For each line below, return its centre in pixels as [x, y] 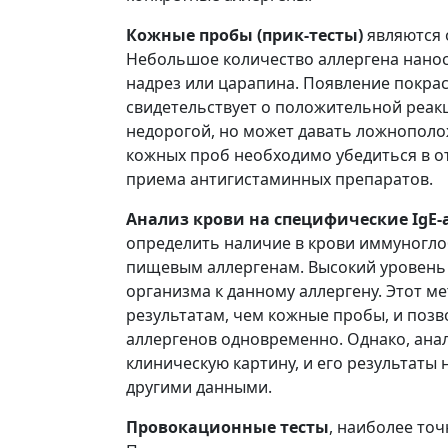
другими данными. [199, 387]
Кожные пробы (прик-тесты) [244, 35]
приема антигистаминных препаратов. [279, 179]
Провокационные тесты [227, 427]
